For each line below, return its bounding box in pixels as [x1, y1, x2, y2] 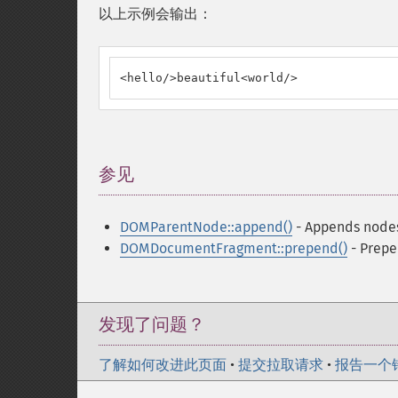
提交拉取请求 [238, 356, 323, 373]
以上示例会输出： [99, 5, 212, 22]
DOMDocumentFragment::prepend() [120, 240, 347, 257]
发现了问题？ [99, 314, 205, 335]
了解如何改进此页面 [99, 356, 227, 373]
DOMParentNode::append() [120, 219, 292, 235]
